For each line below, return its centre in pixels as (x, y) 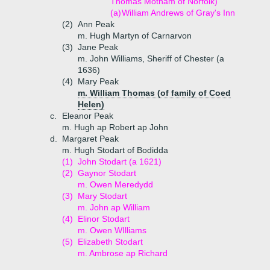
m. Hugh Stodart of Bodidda (115, 150)
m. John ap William (114, 207)
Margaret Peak (90, 139)
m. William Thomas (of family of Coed (154, 93)
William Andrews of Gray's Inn (178, 13)
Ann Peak (96, 24)
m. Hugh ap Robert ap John (115, 127)
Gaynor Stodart (107, 173)
